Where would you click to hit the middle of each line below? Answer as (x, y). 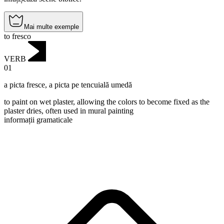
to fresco (17, 36)
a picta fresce (24, 84)
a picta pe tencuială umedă (90, 84)
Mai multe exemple (51, 27)
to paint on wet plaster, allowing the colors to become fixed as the (107, 101)
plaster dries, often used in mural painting (69, 110)
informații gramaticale (38, 119)
